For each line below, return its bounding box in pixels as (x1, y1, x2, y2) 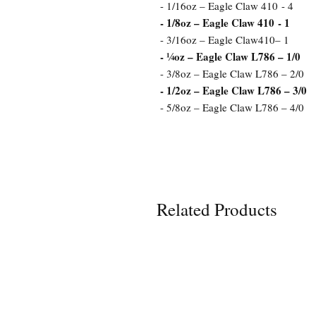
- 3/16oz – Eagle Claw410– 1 (160, 32, 289, 47)
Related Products (157, 197, 277, 221)
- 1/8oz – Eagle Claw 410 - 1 (160, 15, 290, 31)
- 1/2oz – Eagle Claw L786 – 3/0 (160, 83, 307, 99)
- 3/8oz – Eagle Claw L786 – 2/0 (160, 66, 304, 81)
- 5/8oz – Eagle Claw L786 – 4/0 (160, 100, 304, 115)
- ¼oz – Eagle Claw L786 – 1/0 (160, 49, 300, 65)
